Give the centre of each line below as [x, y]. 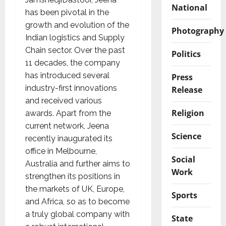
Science [186, 136]
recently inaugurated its [69, 138]
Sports [184, 195]
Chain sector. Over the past [75, 50]
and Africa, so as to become [77, 201]
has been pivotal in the [67, 12]
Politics [186, 54]
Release [187, 90]
